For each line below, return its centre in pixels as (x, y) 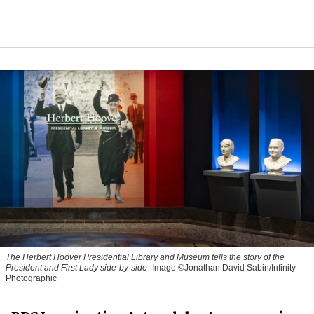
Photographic (31, 278)
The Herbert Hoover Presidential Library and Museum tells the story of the (145, 257)
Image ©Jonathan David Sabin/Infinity (224, 267)
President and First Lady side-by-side (76, 267)
